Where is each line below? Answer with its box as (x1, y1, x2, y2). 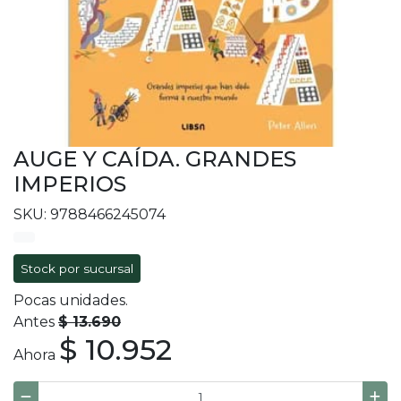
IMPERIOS (13, 171, 126, 198)
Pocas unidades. (13, 292, 128, 310)
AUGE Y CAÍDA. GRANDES (13, 146, 296, 173)
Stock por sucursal (21, 261, 133, 277)
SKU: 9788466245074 (13, 206, 166, 224)
